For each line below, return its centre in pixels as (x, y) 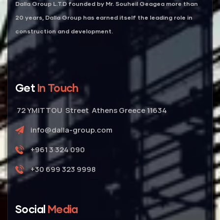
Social (30, 209)
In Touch (58, 87)
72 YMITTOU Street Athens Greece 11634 (91, 110)
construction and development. (64, 31)
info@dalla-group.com (71, 130)
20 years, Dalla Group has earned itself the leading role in (104, 17)
